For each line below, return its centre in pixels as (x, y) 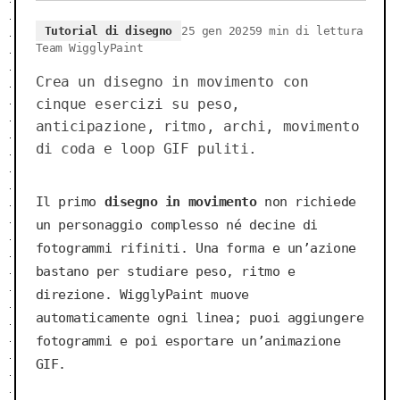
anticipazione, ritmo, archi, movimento (197, 127)
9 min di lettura (309, 31)
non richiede (306, 202)
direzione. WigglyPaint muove (142, 295)
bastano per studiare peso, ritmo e (165, 272)
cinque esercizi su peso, (137, 104)
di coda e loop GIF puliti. (146, 149)
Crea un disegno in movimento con (172, 82)
